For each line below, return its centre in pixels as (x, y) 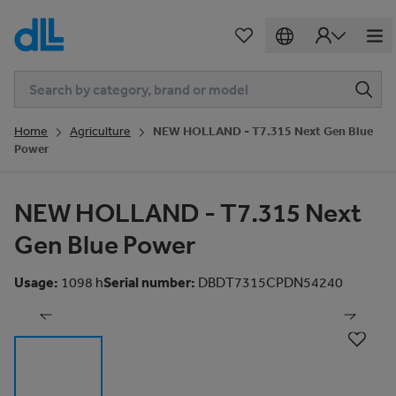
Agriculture (100, 131)
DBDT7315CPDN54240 (270, 282)
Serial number (147, 282)
